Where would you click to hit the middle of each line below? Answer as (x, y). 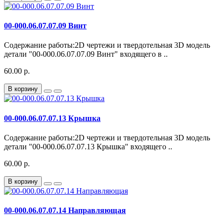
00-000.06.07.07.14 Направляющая (65, 211)
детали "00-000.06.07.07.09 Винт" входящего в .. (86, 54)
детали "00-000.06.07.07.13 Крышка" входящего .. (88, 146)
